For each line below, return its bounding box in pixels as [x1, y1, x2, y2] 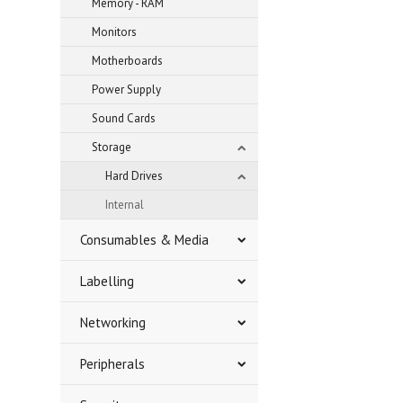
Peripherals [80, 355, 146, 372]
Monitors [92, 24, 138, 40]
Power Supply [92, 82, 162, 97]
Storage [92, 139, 132, 155]
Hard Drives [105, 168, 164, 184]
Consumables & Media [80, 231, 210, 248]
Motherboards [92, 53, 164, 68]
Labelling [80, 273, 135, 290]
